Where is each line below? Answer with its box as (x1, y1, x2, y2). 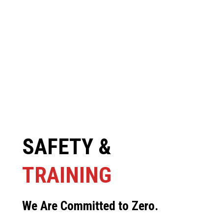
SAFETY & (22, 133, 111, 160)
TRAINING (22, 162, 111, 188)
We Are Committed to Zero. (22, 198, 158, 213)
